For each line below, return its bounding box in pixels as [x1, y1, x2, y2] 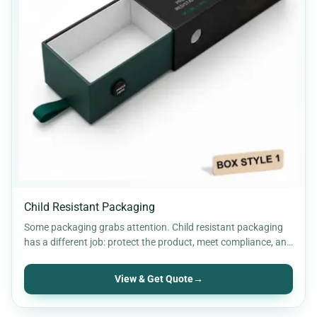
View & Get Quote [114, 272, 193, 285]
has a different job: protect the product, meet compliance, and [24, 236, 292, 248]
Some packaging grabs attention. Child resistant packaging [24, 221, 283, 233]
